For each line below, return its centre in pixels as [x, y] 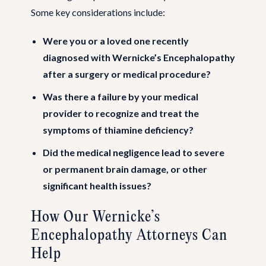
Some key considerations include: [98, 12]
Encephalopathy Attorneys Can [129, 235]
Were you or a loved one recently [116, 40]
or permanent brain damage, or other [125, 169]
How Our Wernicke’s [96, 217]
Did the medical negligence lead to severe [134, 152]
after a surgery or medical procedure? [127, 74]
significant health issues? [97, 185]
